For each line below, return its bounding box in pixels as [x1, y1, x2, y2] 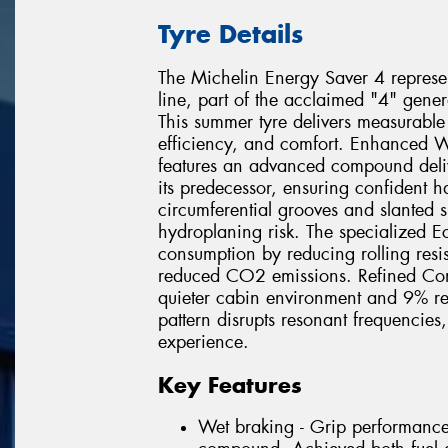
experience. [158, 330, 249, 355]
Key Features [158, 370, 302, 399]
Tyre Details [158, 17, 303, 50]
